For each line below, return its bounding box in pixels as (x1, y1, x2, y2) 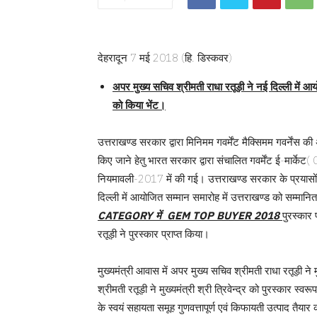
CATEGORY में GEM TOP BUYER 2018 (98, 208, 282, 222)
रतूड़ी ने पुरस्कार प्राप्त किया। (98, 226, 209, 241)
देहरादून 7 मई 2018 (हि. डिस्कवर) (98, 50, 232, 64)
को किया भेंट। (113, 98, 166, 112)
